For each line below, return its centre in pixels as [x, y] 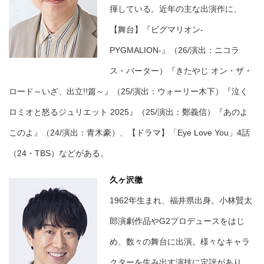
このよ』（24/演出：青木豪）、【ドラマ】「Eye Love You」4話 [129, 133]
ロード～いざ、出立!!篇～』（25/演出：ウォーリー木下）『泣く [128, 92]
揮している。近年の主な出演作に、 [176, 9]
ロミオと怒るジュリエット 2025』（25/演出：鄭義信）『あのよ [128, 112]
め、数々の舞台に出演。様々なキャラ [180, 242]
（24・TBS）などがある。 [59, 154]
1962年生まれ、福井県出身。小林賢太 [181, 201]
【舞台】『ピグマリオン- [156, 30]
